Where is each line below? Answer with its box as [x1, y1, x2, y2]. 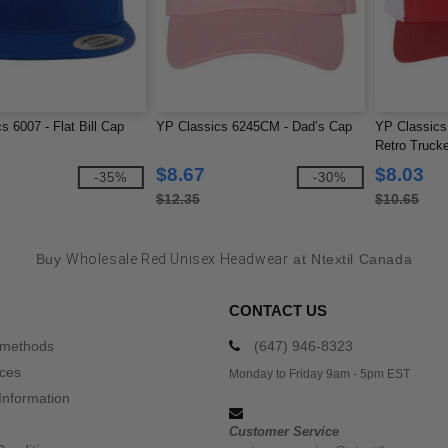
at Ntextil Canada [288, 251, 413, 267]
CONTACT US [229, 302, 327, 319]
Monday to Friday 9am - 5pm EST [229, 367, 410, 381]
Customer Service [229, 424, 339, 439]
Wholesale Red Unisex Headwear [66, 251, 289, 267]
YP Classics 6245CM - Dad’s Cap [155, 119, 352, 134]
